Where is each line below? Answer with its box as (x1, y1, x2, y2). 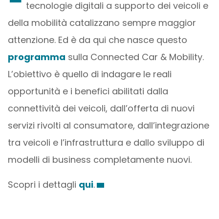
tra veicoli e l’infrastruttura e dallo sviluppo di (7, 136, 204, 149)
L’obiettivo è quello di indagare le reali (7, 68, 172, 80)
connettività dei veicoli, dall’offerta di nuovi (7, 102, 195, 114)
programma (7, 51, 66, 63)
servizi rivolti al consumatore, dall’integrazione (7, 119, 209, 131)
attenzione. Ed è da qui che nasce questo (7, 34, 187, 46)
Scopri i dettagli (7, 178, 79, 191)
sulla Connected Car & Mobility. (65, 51, 204, 63)
